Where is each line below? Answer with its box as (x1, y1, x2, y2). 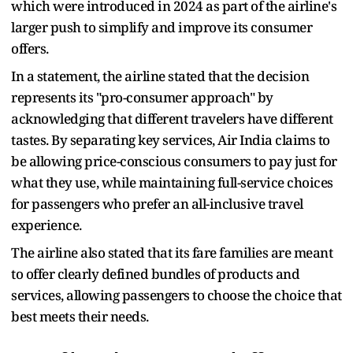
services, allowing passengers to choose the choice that (11, 285, 342, 304)
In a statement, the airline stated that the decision (11, 66, 309, 85)
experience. (11, 215, 82, 234)
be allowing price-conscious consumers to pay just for (11, 151, 337, 170)
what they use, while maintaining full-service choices (11, 173, 333, 191)
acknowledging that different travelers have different (11, 109, 333, 128)
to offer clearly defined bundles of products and (11, 264, 299, 283)
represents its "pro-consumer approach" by (11, 87, 273, 106)
